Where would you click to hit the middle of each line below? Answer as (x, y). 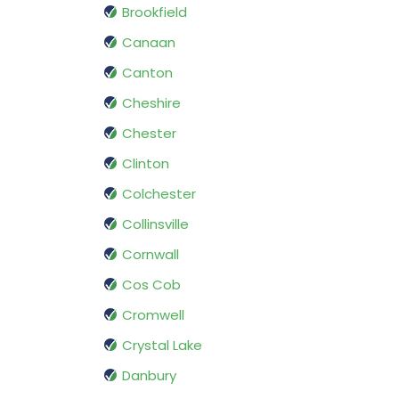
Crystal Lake (162, 346)
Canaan (149, 43)
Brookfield (155, 12)
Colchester (159, 194)
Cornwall (151, 255)
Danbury (149, 376)
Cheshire (151, 103)
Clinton (146, 164)
